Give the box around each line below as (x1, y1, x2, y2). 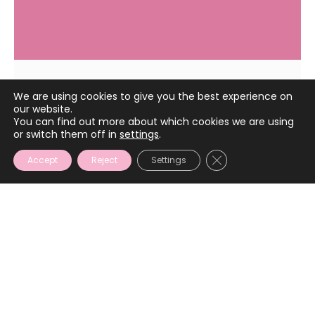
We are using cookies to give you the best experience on (13, 89, 292, 103)
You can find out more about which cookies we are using (13, 115, 294, 129)
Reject (91, 154, 117, 166)
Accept (27, 154, 58, 166)
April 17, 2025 (28, 95, 98, 109)
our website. (13, 102, 72, 116)
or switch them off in (13, 127, 120, 141)
